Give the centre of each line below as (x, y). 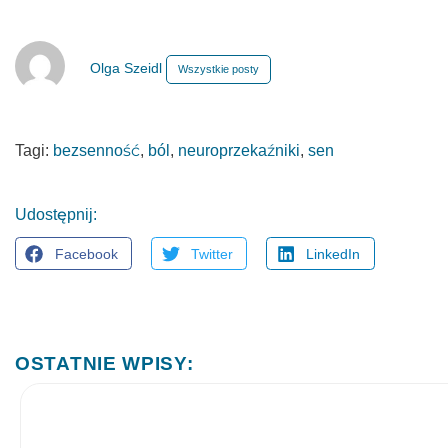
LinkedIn (333, 253)
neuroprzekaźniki (239, 150)
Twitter (211, 253)
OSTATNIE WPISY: (104, 364)
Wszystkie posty (218, 69)
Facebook (86, 253)
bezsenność (96, 150)
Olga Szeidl (128, 68)
